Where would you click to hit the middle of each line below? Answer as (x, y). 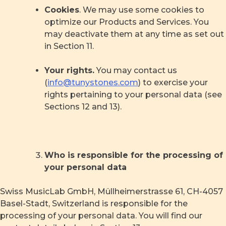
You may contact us (136, 70)
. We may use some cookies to (142, 10)
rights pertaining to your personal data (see (133, 95)
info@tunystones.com (93, 82)
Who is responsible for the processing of (134, 155)
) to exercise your (173, 82)
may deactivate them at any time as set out (134, 34)
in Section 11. (69, 46)
